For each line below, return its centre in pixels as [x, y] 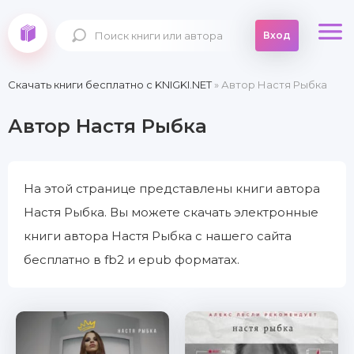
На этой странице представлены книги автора [172, 188]
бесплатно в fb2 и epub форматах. [132, 260]
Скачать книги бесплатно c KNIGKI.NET [110, 85]
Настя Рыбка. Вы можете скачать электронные [171, 212]
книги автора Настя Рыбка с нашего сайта [158, 236]
